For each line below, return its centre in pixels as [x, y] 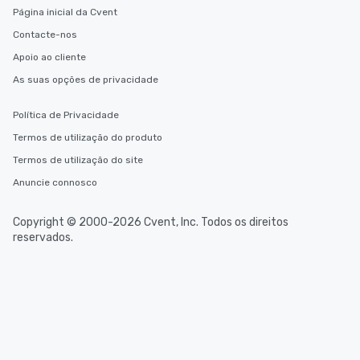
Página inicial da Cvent [65, 12]
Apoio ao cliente [49, 57]
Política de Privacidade [66, 115]
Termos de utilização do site [78, 160]
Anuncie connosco [55, 182]
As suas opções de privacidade [86, 80]
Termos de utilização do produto [88, 137]
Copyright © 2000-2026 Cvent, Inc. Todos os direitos [151, 222]
